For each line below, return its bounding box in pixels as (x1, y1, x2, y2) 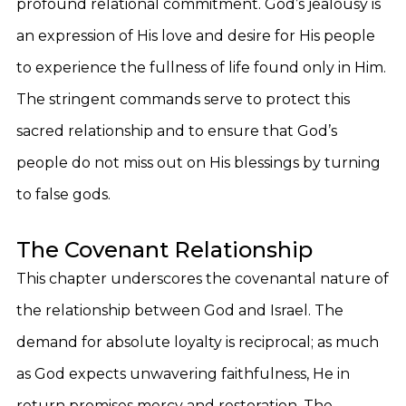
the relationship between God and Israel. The (16, 302, 343, 319)
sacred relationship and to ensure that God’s (16, 122, 337, 140)
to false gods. (16, 186, 111, 203)
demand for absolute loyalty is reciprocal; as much (16, 333, 379, 351)
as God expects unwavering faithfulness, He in (16, 365, 350, 382)
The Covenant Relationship (16, 237, 313, 263)
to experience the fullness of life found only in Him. (16, 59, 386, 76)
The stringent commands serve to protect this (16, 91, 350, 108)
